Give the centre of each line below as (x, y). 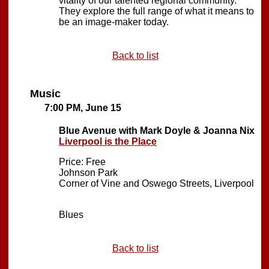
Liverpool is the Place (108, 141)
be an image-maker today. (114, 22)
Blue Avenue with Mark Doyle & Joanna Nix (157, 130)
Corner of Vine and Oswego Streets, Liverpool (156, 183)
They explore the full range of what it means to (156, 11)
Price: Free (82, 162)
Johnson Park (88, 172)
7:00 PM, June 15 (83, 107)
